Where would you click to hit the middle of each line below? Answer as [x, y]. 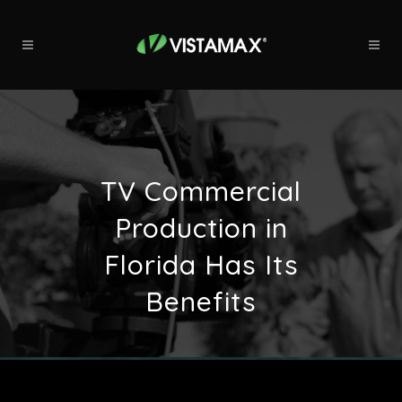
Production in [201, 228]
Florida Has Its [201, 265]
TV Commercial [201, 191]
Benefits [201, 301]
